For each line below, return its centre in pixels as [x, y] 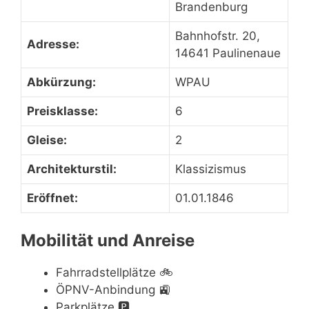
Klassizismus [211, 169]
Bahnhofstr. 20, [218, 36]
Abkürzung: [61, 82]
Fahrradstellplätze [106, 272]
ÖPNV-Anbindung [106, 289]
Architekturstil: [72, 169]
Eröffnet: [52, 198]
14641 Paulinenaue [228, 53]
